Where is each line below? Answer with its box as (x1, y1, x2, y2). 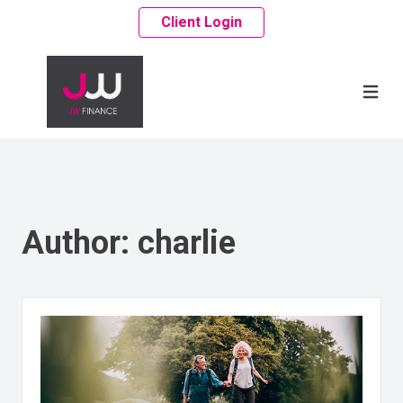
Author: (22, 224, 138, 262)
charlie (138, 224, 236, 262)
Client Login (161, 13, 242, 31)
